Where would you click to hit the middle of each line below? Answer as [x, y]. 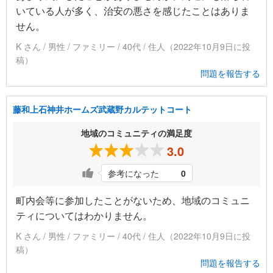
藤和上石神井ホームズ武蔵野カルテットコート [102, 109]
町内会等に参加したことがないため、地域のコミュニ [133, 200]
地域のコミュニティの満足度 [136, 133]
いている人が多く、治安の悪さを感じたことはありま [133, 11]
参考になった [133, 173]
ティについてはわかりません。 [84, 216]
